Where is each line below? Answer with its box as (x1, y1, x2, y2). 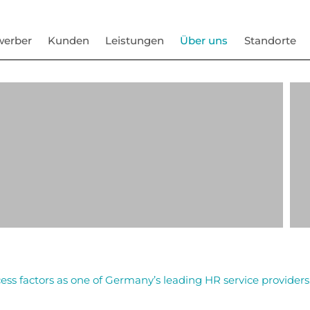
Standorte (244, 34, 296, 47)
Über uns (180, 34, 228, 47)
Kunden (48, 34, 90, 47)
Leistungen (105, 34, 165, 47)
